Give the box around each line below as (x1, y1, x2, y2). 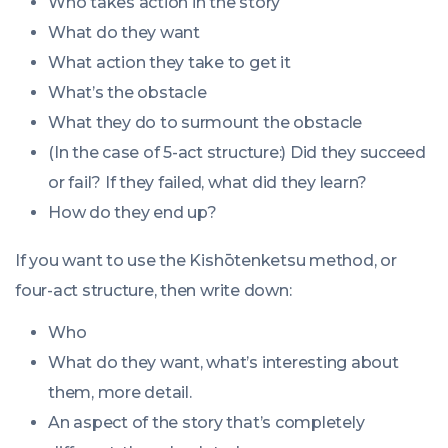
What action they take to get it (48, 53, 291, 72)
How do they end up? (48, 203, 217, 222)
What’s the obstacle (48, 83, 207, 102)
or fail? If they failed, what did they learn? (48, 173, 368, 192)
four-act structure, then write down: (15, 281, 292, 300)
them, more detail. (48, 383, 192, 402)
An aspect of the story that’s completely (48, 413, 365, 432)
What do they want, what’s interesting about (48, 353, 399, 372)
